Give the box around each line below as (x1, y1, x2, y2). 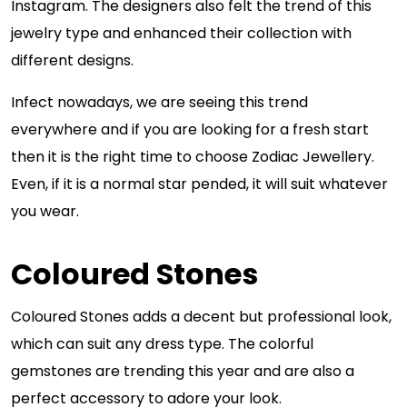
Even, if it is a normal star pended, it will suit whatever (11, 174, 388, 194)
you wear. (11, 201, 83, 222)
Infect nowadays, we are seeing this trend (11, 92, 308, 113)
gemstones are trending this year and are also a (11, 361, 354, 382)
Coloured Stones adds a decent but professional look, (11, 306, 392, 327)
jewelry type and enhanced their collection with (11, 23, 352, 44)
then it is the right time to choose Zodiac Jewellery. (11, 146, 374, 167)
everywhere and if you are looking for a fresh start (11, 119, 369, 140)
